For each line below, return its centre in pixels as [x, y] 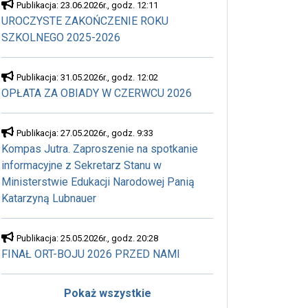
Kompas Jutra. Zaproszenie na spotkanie [100, 149]
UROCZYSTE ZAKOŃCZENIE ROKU [85, 21]
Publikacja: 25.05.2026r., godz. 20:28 [87, 238]
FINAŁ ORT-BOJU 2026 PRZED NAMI [91, 254]
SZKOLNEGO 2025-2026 [61, 37]
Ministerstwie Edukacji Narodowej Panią [98, 182]
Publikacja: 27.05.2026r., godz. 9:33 [85, 133]
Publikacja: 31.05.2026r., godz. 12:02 [87, 77]
